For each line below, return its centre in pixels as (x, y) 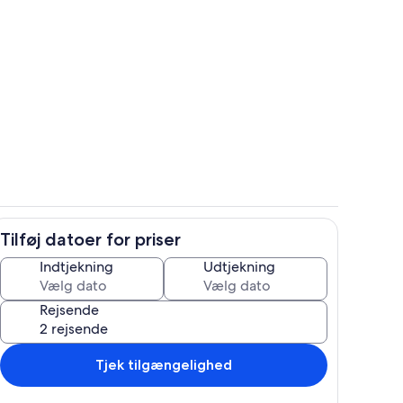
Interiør (223, 247)
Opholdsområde (246, 94)
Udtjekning (239, 266)
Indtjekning (76, 266)
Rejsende (69, 309)
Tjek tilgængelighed (164, 364)
